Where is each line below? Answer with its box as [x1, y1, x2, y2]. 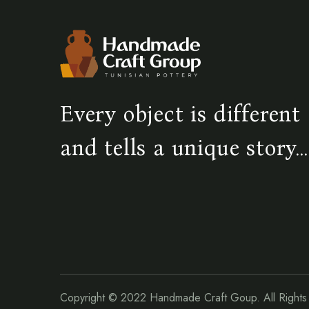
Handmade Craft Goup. [150, 290, 260, 306]
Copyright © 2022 [60, 290, 150, 306]
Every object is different [60, 101, 301, 128]
